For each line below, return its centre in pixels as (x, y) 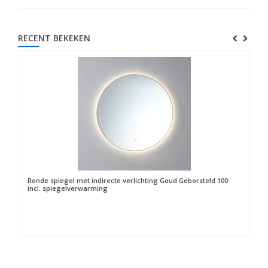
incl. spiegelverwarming (68, 188)
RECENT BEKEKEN (54, 38)
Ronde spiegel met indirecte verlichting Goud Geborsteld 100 (128, 180)
